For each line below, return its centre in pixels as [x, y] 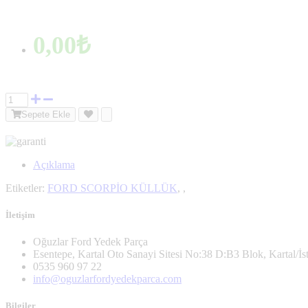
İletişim [20, 215]
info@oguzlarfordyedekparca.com [107, 279]
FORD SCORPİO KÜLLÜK [112, 188]
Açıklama [54, 164]
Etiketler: [26, 188]
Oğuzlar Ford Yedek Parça [90, 242]
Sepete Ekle [46, 114]
